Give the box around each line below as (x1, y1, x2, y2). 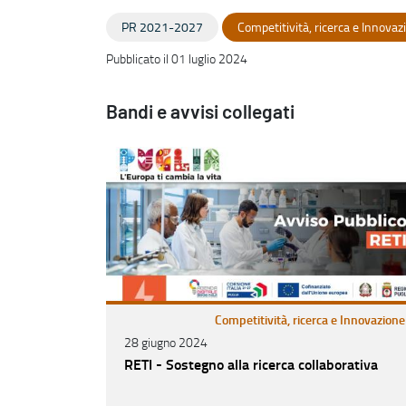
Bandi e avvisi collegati (106, 102, 295, 122)
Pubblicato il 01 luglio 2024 (106, 49, 247, 67)
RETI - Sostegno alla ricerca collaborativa (124, 353, 378, 374)
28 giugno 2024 (124, 333, 208, 351)
